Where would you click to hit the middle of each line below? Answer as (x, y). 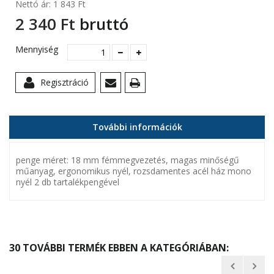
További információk (137, 127)
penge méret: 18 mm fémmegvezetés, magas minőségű (128, 160)
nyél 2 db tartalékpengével (68, 182)
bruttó (102, 24)
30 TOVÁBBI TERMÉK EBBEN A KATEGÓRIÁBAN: (119, 248)
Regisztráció (65, 83)
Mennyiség (37, 50)
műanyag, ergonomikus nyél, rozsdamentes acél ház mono (134, 171)
